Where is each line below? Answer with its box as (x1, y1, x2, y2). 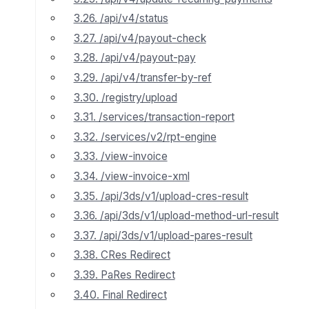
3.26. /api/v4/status (73, 12, 168, 26)
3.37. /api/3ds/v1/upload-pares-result (73, 228, 252, 242)
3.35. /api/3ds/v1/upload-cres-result (73, 189, 248, 203)
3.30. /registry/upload (73, 90, 177, 104)
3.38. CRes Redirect (73, 248, 170, 262)
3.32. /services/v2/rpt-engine (73, 130, 217, 143)
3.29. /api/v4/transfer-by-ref (73, 71, 212, 84)
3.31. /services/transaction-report (73, 110, 235, 124)
